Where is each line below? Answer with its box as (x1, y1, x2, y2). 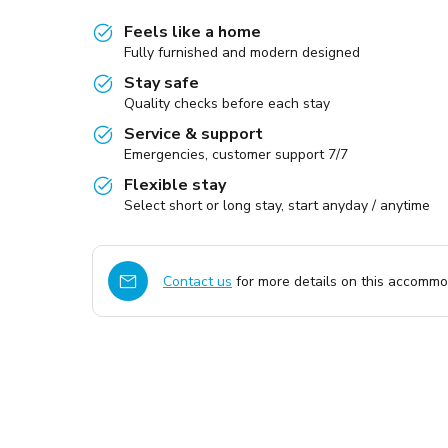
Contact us (163, 271, 232, 291)
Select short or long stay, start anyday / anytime (124, 196, 430, 215)
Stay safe (124, 72, 199, 94)
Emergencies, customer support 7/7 (124, 145, 348, 164)
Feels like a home (124, 21, 261, 43)
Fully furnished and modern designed (124, 43, 360, 62)
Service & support (124, 123, 263, 145)
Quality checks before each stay (124, 94, 330, 113)
